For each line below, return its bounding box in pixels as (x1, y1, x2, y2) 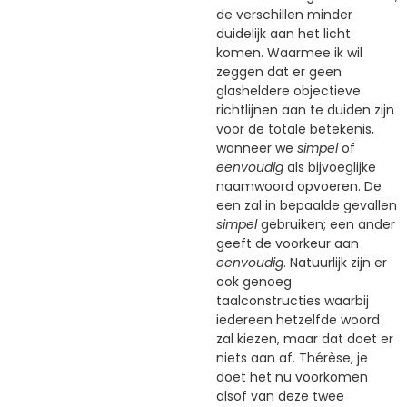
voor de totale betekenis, (216, 119, 374, 138)
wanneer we (216, 138, 297, 157)
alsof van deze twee (216, 386, 344, 405)
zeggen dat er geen (216, 62, 342, 81)
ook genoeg (216, 272, 292, 291)
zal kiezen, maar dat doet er (216, 329, 393, 348)
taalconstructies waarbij (216, 291, 369, 310)
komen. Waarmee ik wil (216, 43, 362, 62)
